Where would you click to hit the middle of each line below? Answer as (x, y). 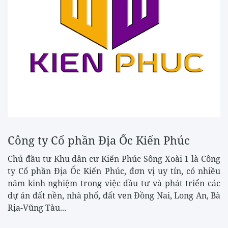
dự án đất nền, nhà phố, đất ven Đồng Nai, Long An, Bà (114, 195)
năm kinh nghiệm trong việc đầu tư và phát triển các (114, 183)
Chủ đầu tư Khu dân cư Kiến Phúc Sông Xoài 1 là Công (114, 159)
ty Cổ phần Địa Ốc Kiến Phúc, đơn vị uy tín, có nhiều (114, 171)
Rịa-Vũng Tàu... (37, 207)
